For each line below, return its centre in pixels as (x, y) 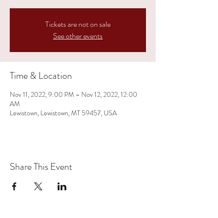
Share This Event (41, 166)
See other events (78, 36)
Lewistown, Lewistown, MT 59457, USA (63, 113)
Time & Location (41, 75)
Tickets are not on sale (78, 24)
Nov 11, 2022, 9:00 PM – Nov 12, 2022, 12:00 (73, 94)
